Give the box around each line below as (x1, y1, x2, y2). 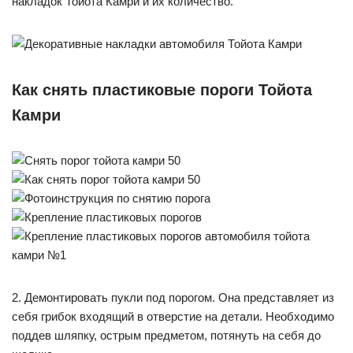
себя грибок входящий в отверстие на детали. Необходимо (12, 310, 334, 323)
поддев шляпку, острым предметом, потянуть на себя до (12, 329, 321, 342)
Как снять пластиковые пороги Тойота (12, 81, 312, 98)
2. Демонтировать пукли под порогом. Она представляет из (12, 291, 334, 304)
